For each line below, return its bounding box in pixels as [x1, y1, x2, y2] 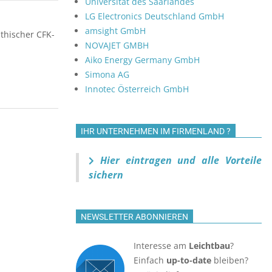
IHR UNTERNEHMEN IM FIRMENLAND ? [81, 126, 231, 136]
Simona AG [85, 69, 129, 80]
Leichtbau [189, 240, 230, 251]
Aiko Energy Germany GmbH [85, 54, 200, 66]
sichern [89, 168, 123, 182]
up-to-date [166, 254, 211, 266]
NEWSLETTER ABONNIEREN [81, 212, 188, 222]
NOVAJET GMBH [85, 39, 149, 51]
